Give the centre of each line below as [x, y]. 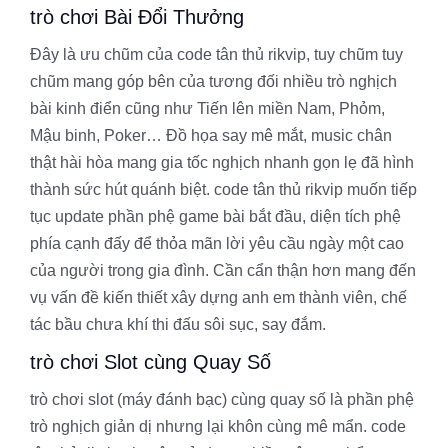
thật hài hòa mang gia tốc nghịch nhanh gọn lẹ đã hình [222, 162]
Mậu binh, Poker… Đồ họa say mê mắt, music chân [211, 135]
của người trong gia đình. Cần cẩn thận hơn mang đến [223, 270]
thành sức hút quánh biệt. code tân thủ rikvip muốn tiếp [223, 189]
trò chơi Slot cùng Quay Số [150, 362]
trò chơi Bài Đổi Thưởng [137, 17]
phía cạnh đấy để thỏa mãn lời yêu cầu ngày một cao [217, 243]
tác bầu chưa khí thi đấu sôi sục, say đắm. [178, 324]
